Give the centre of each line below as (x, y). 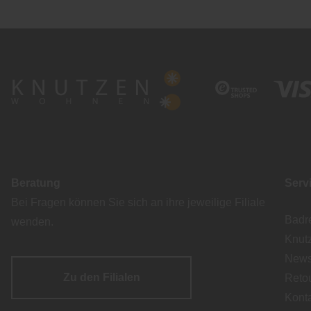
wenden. (32, 222)
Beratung (36, 183)
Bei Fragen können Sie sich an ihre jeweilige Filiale (138, 203)
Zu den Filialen (101, 278)
